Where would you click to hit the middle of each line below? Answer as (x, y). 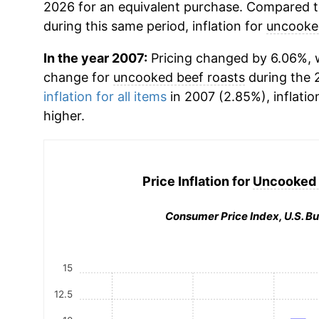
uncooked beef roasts (179, 77)
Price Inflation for (198, 181)
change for (78, 77)
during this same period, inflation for (155, 26)
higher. (64, 116)
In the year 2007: (95, 58)
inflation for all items (105, 96)
